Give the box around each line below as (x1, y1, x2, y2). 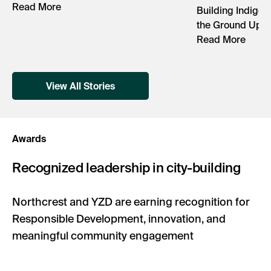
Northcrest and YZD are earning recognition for (12, 195, 250, 208)
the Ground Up (197, 19, 262, 30)
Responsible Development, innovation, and (12, 212, 226, 225)
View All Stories (46, 80, 115, 91)
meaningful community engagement (12, 229, 194, 242)
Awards (12, 132, 46, 144)
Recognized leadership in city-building (12, 159, 241, 175)
